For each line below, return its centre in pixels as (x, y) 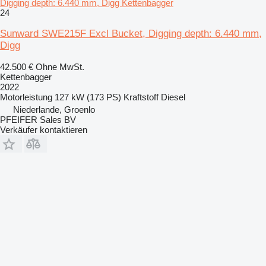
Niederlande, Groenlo (54, 109)
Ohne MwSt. (60, 66)
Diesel (173, 97)
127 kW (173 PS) (88, 97)
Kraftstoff (141, 97)
